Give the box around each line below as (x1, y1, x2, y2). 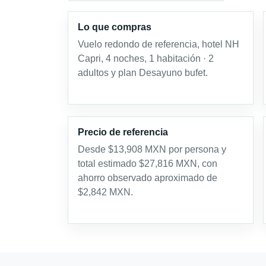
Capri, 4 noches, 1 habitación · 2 (78, 53, 214, 64)
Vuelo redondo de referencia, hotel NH (78, 39, 239, 50)
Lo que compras (78, 22, 151, 33)
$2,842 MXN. (78, 187, 133, 198)
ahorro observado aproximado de (78, 173, 217, 183)
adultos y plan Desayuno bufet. (78, 68, 208, 78)
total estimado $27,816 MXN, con (78, 159, 217, 169)
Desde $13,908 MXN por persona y (78, 144, 226, 155)
